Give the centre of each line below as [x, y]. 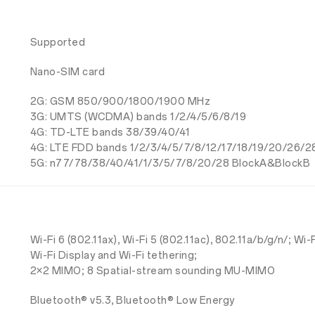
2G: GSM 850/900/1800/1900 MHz [120, 102]
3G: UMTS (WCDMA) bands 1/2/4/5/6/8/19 [138, 117]
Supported [58, 43]
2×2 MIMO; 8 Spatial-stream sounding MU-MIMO [153, 271]
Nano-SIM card [67, 72]
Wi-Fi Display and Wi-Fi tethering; [114, 256]
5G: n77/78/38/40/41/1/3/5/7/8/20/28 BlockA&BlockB [170, 163]
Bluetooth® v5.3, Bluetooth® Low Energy [132, 301]
